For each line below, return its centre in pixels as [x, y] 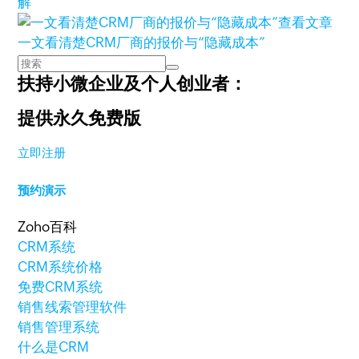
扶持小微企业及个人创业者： [133, 84]
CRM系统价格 [61, 267]
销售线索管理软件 [73, 307]
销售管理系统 [59, 327]
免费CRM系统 [61, 287]
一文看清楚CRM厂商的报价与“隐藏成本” [142, 42]
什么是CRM [54, 347]
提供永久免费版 [80, 118]
